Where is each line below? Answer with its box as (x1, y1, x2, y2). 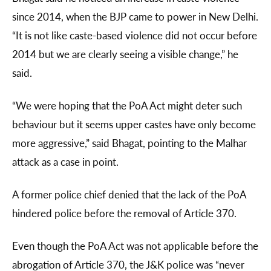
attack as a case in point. (12, 154, 121, 169)
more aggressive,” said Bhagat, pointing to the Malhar (12, 135, 247, 151)
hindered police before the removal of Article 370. (12, 206, 237, 221)
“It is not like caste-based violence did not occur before (12, 28, 257, 43)
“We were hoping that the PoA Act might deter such (12, 98, 242, 113)
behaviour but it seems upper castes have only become (12, 117, 256, 132)
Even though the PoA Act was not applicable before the (12, 238, 258, 253)
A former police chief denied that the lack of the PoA (12, 187, 246, 202)
